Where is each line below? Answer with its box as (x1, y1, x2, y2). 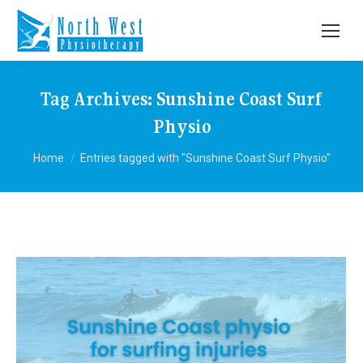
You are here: (32, 141, 113, 159)
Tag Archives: (41, 88, 156, 110)
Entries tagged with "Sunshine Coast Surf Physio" (79, 152, 331, 164)
